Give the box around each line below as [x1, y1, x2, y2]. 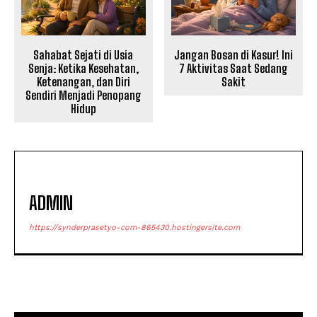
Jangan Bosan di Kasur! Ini [174, 47, 294, 62]
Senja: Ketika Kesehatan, [28, 61, 139, 75]
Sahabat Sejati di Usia [33, 47, 134, 62]
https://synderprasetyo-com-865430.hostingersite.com [29, 222, 240, 232]
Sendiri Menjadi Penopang [25, 88, 142, 102]
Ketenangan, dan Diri [36, 74, 130, 88]
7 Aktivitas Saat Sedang [179, 61, 289, 75]
